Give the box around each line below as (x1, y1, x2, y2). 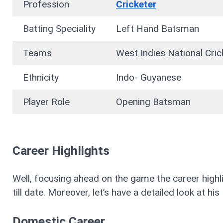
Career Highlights (12, 143, 112, 158)
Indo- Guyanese (116, 72, 184, 84)
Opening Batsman (116, 96, 193, 108)
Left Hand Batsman (116, 23, 202, 35)
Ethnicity (23, 72, 61, 84)
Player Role (23, 96, 70, 108)
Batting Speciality (23, 23, 96, 35)
